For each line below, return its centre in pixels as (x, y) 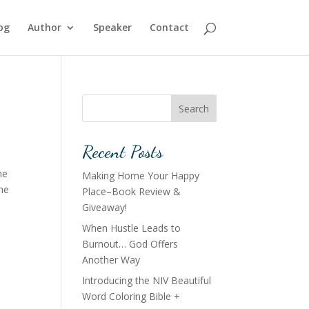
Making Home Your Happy (141, 176)
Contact (169, 27)
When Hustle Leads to (132, 228)
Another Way (111, 260)
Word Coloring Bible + (131, 296)
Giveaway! (105, 207)
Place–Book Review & (132, 191)
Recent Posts (123, 151)
